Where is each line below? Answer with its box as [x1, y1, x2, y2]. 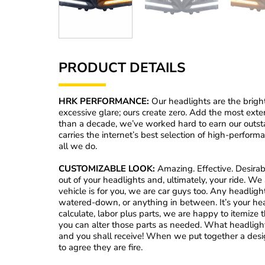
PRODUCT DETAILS [59, 58, 186, 77]
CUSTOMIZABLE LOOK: [59, 163, 155, 175]
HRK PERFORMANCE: [59, 95, 151, 107]
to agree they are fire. [59, 241, 143, 254]
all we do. [59, 140, 97, 152]
